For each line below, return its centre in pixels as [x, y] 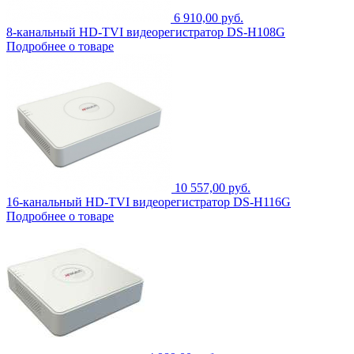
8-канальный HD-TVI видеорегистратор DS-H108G [146, 32]
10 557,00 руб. [213, 187]
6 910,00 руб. [209, 17]
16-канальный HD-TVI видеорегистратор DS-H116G [149, 201]
